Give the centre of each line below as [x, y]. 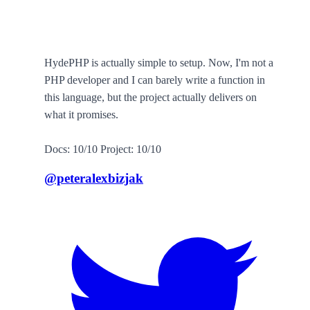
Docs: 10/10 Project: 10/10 [103, 149]
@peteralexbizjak [94, 178]
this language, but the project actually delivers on [151, 97]
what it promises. [81, 115]
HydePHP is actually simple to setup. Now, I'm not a [159, 63]
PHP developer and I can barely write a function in [155, 80]
